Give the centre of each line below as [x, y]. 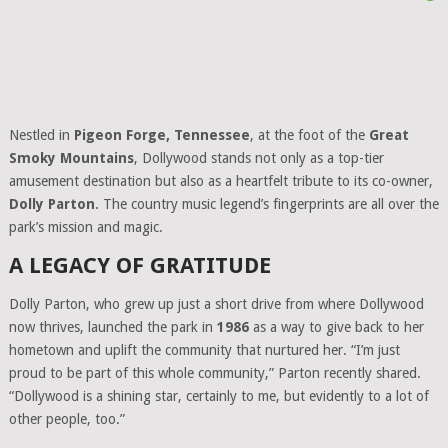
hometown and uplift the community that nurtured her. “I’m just [204, 349]
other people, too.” [66, 418]
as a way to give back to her [336, 326]
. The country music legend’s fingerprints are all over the [266, 203]
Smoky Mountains [71, 157]
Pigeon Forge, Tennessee [161, 134]
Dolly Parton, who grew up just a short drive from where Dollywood [216, 303]
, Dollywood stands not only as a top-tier [258, 157]
